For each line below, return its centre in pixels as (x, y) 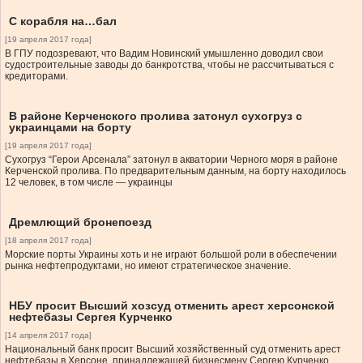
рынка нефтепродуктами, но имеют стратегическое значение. (148, 266)
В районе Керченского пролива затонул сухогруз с (156, 116)
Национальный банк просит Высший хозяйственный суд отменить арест (173, 350)
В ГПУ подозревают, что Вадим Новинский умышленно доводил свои (164, 54)
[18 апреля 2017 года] (48, 241)
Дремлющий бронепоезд (80, 222)
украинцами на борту (70, 128)
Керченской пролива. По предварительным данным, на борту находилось (175, 171)
